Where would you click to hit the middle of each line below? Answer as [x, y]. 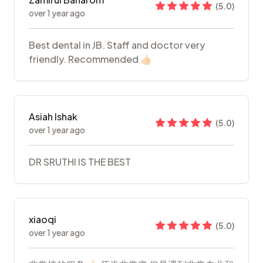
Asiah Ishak [53, 117]
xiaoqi [43, 220]
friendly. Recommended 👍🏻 [90, 59]
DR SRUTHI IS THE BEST [80, 162]
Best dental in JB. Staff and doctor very [117, 45]
